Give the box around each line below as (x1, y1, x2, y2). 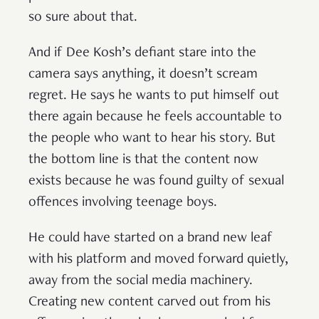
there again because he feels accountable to (28, 110, 282, 125)
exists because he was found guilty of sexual (28, 174, 284, 189)
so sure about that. (28, 10, 141, 25)
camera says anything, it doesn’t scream (28, 67, 258, 82)
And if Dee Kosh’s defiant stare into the (28, 46, 256, 61)
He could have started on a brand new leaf (28, 231, 273, 246)
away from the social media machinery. (28, 273, 253, 288)
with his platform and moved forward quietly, (28, 252, 288, 267)
